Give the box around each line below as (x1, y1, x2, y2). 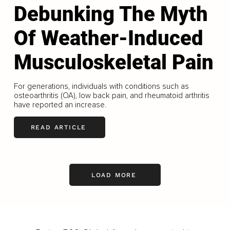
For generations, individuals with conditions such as (13, 81, 189, 91)
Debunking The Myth (13, 2, 208, 26)
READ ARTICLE (30, 124, 87, 131)
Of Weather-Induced (13, 26, 203, 50)
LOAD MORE (91, 171, 137, 179)
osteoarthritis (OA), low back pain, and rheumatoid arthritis (13, 90, 209, 100)
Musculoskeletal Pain (13, 50, 214, 74)
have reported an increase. (13, 100, 106, 109)
